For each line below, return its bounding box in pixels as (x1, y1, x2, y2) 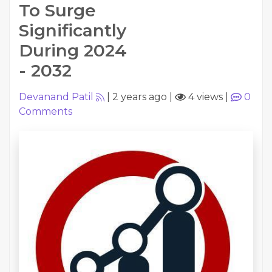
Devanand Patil (19, 91, 93, 103)
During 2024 (19, 40, 127, 61)
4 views (186, 91, 223, 103)
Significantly (19, 20, 126, 41)
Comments (19, 106, 72, 117)
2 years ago (112, 91, 167, 103)
